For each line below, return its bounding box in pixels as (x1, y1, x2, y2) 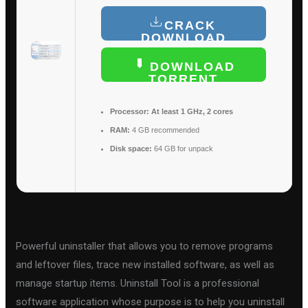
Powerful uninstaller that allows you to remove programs (16, 239, 274, 252)
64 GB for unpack (151, 144, 213, 153)
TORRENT (148, 71, 218, 86)
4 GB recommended (129, 125, 199, 134)
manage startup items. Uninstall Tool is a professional (16, 276, 260, 289)
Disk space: (109, 144, 152, 153)
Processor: (109, 107, 149, 115)
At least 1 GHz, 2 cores (148, 107, 233, 115)
